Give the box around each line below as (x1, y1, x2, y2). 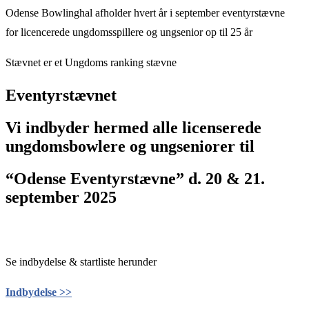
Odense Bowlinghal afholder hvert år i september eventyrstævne (6, 6, 285, 19)
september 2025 (6, 188, 117, 206)
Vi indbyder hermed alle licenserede (6, 118, 261, 137)
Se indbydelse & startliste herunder (6, 256, 157, 268)
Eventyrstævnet (6, 86, 117, 104)
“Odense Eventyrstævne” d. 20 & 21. (6, 169, 265, 188)
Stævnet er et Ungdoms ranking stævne (6, 56, 177, 68)
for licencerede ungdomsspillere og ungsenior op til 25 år (6, 26, 252, 38)
